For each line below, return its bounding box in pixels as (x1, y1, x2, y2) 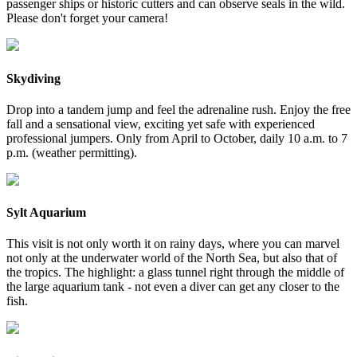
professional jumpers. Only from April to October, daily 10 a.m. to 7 (6, 131, 347, 145)
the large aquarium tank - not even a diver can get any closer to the (6, 280, 339, 294)
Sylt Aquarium (6, 206, 86, 220)
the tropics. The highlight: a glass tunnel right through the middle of (6, 265, 344, 280)
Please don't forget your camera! (6, 11, 168, 25)
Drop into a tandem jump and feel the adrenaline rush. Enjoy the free (6, 102, 351, 116)
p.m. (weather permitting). (6, 145, 137, 159)
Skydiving (6, 71, 61, 85)
